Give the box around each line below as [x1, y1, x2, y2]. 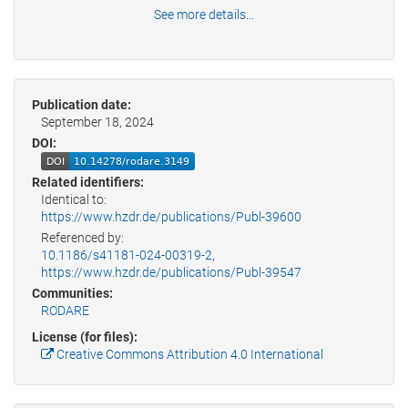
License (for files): [32, 330, 138, 345]
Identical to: [41, 192, 107, 208]
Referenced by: [41, 230, 124, 246]
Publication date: [32, 97, 131, 112]
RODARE [41, 303, 89, 319]
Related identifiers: [32, 175, 144, 190]
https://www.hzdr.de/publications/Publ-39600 [41, 209, 301, 225]
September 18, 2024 [41, 115, 154, 129]
